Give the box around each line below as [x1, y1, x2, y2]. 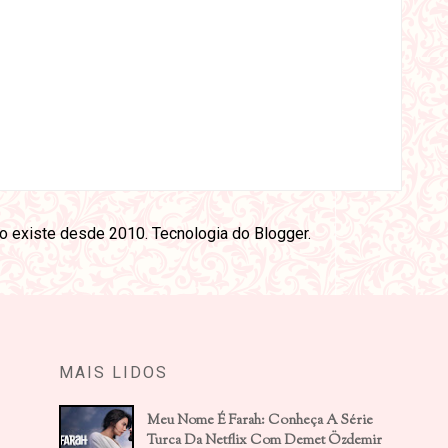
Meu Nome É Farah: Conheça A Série [146, 411, 373, 432]
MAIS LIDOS [58, 363, 168, 383]
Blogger [253, 224, 308, 244]
